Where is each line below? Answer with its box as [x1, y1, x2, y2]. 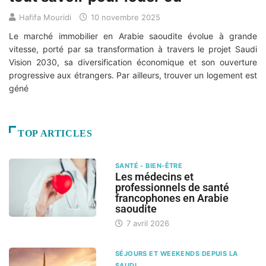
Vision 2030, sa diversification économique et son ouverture [9, 57, 257, 68]
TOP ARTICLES [18, 128, 93, 139]
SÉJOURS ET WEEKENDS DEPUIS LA [115, 249, 238, 258]
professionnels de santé [115, 181, 229, 194]
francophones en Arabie [115, 192, 229, 205]
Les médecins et [115, 170, 194, 183]
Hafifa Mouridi [19, 12, 71, 23]
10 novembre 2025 [88, 12, 160, 23]
